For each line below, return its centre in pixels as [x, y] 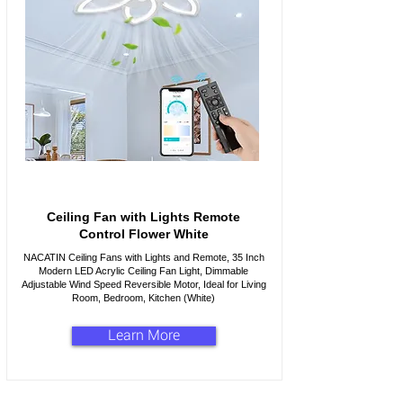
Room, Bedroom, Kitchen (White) [143, 298]
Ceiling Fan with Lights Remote [143, 217]
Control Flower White [143, 234]
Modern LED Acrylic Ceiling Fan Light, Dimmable [143, 271]
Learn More [143, 336]
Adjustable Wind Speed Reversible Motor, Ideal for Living [143, 284]
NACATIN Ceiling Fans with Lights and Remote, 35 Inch [143, 257]
